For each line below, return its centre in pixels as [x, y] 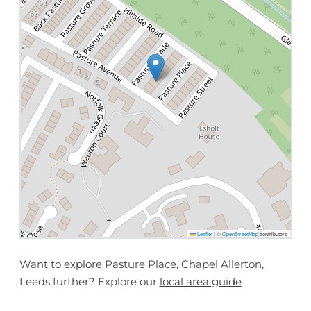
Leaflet [204, 234]
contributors [272, 234]
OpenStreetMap [240, 234]
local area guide [200, 282]
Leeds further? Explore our [89, 282]
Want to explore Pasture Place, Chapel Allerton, [141, 264]
